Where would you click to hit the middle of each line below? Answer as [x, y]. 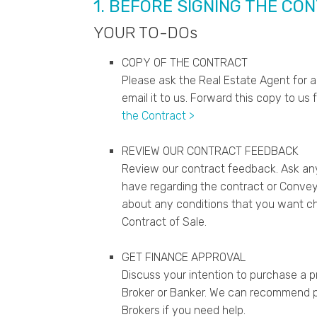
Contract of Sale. [164, 222]
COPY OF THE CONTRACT [185, 63]
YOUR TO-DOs [145, 33]
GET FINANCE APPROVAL [184, 258]
